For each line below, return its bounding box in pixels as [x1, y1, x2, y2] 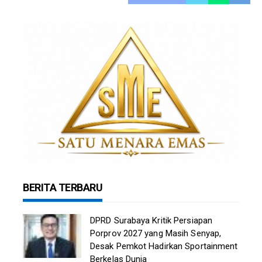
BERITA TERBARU [23, 181, 102, 194]
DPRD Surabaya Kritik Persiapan [90, 215, 213, 226]
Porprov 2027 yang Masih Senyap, [90, 227, 222, 239]
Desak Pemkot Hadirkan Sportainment [90, 240, 238, 251]
